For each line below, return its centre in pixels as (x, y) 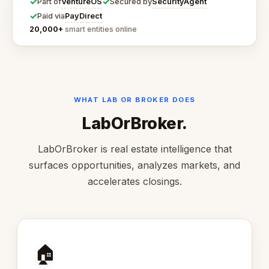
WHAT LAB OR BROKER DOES (134, 99)
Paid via (51, 16)
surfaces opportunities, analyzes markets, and (134, 165)
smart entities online (100, 29)
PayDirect (83, 16)
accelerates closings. (134, 182)
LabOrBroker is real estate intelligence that (134, 149)
